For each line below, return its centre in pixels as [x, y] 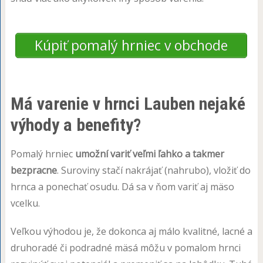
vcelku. [25, 203]
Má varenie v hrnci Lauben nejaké [128, 103]
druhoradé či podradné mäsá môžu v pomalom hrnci [125, 247]
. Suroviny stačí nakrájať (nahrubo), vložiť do [154, 170]
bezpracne [33, 170]
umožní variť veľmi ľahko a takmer [149, 154]
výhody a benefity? [75, 124]
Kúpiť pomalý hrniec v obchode [131, 45]
